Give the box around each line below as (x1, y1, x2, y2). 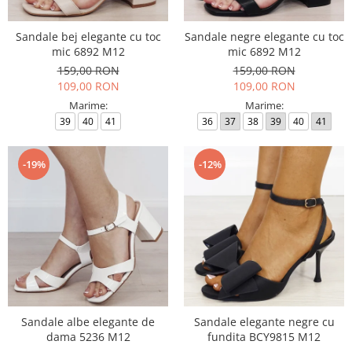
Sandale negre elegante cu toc (184, 29, 344, 44)
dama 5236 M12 (46, 329, 130, 344)
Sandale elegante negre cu (193, 314, 335, 329)
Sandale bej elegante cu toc (15, 29, 161, 44)
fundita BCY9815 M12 (207, 329, 321, 344)
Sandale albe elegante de (21, 314, 155, 329)
